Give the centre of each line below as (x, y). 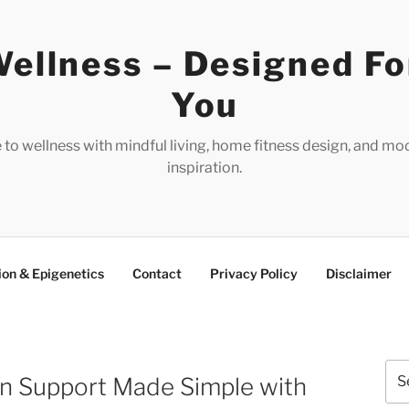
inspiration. (204, 168)
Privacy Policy (254, 273)
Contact (157, 273)
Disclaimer (359, 273)
